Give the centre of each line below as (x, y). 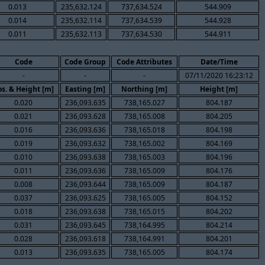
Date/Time (219, 62)
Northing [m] (144, 89)
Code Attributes (144, 62)
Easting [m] (85, 89)
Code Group (85, 62)
